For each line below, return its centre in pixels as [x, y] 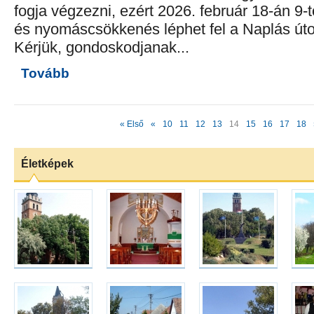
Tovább [45, 73]
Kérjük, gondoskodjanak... [102, 47]
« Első [132, 124]
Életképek [47, 164]
